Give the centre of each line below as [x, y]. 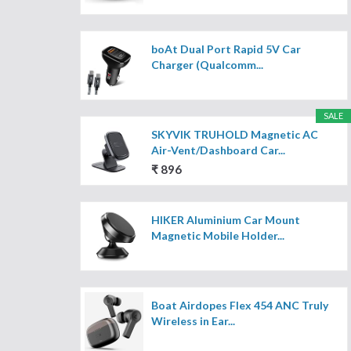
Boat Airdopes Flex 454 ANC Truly [240, 306]
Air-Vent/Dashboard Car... [218, 150]
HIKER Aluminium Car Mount [226, 220]
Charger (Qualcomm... [207, 65]
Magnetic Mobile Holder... [218, 236]
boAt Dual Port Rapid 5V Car [226, 49]
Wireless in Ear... [193, 321]
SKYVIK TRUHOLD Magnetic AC [235, 135]
